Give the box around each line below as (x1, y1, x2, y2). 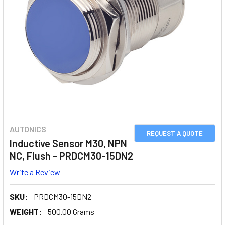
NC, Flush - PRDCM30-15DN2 (10, 150, 133, 162)
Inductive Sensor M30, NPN (10, 137, 127, 149)
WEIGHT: (10, 206, 42, 216)
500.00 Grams (48, 206, 94, 216)
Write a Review (10, 167, 60, 177)
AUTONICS (10, 124, 46, 134)
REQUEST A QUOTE (147, 129, 203, 137)
